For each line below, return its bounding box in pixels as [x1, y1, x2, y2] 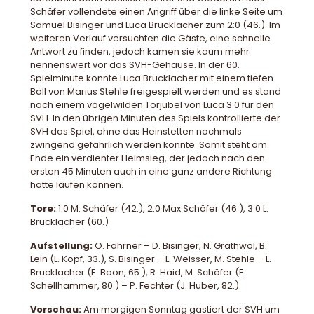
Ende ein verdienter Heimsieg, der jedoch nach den [30, 151, 265, 165]
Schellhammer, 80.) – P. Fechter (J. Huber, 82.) [30, 279, 239, 293]
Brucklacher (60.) [30, 215, 109, 229]
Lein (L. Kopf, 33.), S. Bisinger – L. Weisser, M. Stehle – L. [30, 252, 271, 266]
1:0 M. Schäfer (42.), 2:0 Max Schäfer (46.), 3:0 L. [56, 202, 268, 216]
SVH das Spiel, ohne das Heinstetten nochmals [30, 125, 242, 139]
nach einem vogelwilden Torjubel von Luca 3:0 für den [30, 98, 274, 112]
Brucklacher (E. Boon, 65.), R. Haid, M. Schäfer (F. [30, 266, 245, 280]
